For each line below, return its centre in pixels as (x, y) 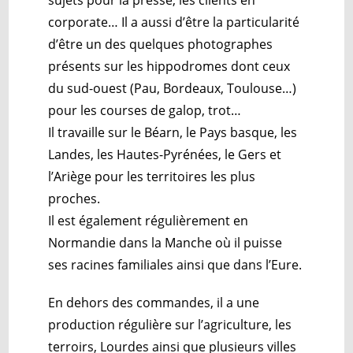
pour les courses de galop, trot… (145, 110)
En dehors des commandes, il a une (154, 302)
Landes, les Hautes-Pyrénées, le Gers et (165, 154)
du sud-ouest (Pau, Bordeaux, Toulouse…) (173, 88)
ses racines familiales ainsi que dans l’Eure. (175, 264)
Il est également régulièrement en (149, 220)
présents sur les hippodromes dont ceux (169, 66)
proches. (76, 198)
